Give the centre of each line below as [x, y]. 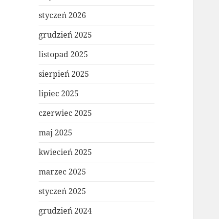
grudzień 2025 [66, 35]
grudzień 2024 [66, 211]
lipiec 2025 [59, 94]
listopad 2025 [64, 55]
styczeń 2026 [63, 15]
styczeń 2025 [63, 191]
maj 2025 [56, 133]
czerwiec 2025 [66, 113]
